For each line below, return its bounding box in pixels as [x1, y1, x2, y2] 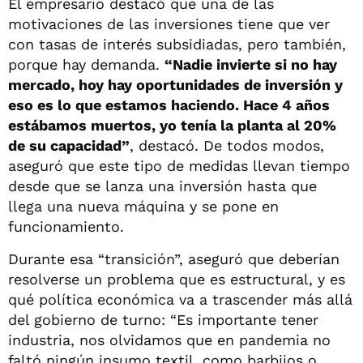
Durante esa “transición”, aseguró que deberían [8, 250, 340, 267]
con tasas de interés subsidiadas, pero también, [8, 35, 346, 53]
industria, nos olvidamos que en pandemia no [8, 331, 331, 348]
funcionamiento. [8, 217, 124, 235]
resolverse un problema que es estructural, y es [8, 270, 345, 288]
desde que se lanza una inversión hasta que [8, 177, 317, 194]
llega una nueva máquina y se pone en [8, 197, 279, 215]
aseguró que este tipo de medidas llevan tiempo [8, 156, 350, 174]
